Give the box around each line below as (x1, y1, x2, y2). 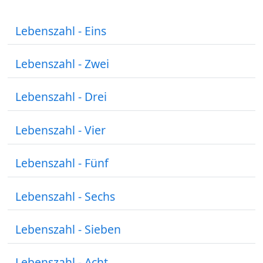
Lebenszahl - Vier (15, 122, 106, 138)
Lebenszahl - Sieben (15, 221, 122, 237)
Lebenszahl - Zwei (15, 56, 110, 72)
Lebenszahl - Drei (15, 89, 107, 105)
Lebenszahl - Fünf (15, 155, 109, 171)
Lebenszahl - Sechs (15, 188, 116, 204)
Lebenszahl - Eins (15, 22, 107, 39)
